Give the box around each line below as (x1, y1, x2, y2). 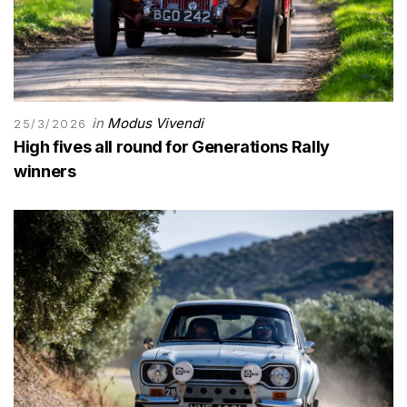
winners (14, 161, 76, 181)
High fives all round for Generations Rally (14, 136, 330, 156)
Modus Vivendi (107, 114, 204, 132)
